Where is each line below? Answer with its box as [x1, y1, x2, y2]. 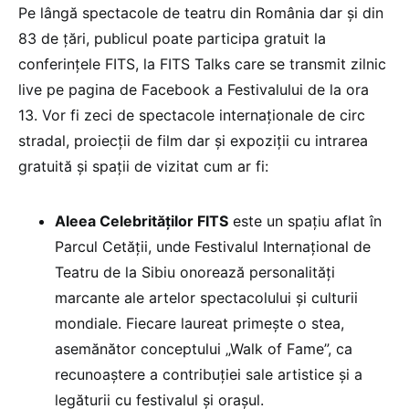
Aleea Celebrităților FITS [55, 212, 228, 231]
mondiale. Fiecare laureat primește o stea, [55, 314, 344, 333]
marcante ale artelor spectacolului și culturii [55, 288, 358, 308]
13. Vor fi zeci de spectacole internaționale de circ [18, 106, 365, 125]
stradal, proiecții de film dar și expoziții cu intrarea [18, 131, 368, 151]
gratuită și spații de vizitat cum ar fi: [18, 157, 268, 176]
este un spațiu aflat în [228, 212, 382, 231]
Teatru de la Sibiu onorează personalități [55, 263, 335, 282]
